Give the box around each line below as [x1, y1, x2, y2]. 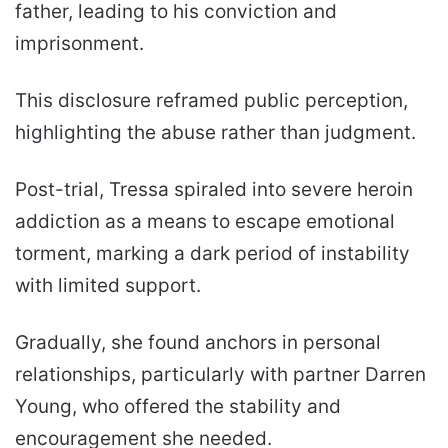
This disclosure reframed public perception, [15, 89, 408, 113]
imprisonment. [15, 32, 144, 56]
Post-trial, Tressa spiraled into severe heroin [15, 178, 413, 202]
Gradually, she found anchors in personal [15, 331, 381, 355]
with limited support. [15, 274, 201, 298]
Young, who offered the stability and [15, 395, 341, 419]
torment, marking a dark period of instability [15, 242, 410, 266]
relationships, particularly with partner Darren [15, 363, 426, 387]
